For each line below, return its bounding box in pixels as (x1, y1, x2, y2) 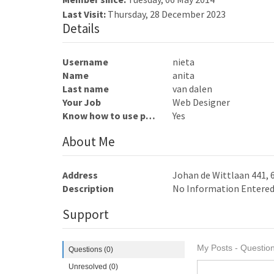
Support (62, 206, 109, 223)
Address (62, 169, 98, 181)
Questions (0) (68, 245, 113, 254)
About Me (62, 133, 115, 150)
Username (62, 56, 108, 68)
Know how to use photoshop (62, 109, 190, 122)
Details (62, 20, 100, 37)
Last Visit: (62, 8, 106, 20)
